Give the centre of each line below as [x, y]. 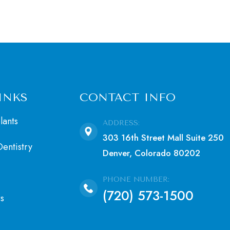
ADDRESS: [121, 123]
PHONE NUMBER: [136, 179]
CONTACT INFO [127, 98]
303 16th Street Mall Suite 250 [163, 138]
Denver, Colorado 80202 [151, 153]
